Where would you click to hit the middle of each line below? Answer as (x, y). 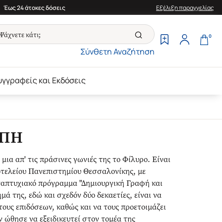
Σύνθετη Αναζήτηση (117, 52)
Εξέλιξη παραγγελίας (185, 7)
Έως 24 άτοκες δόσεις (34, 7)
